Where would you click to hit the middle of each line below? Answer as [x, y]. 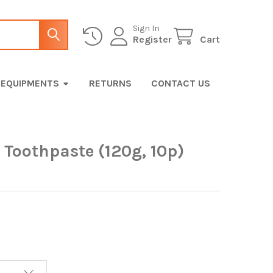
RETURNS [110, 83]
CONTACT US [180, 83]
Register [153, 40]
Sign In [147, 29]
